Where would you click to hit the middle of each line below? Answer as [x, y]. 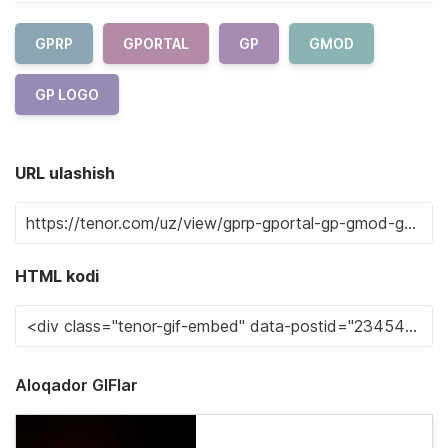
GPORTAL [156, 43]
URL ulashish [65, 173]
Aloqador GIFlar [76, 385]
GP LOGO [67, 94]
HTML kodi [57, 276]
